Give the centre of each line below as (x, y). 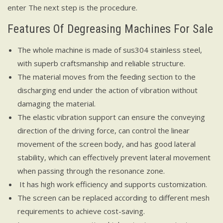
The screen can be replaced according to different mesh (113, 197)
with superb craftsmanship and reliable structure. (101, 63)
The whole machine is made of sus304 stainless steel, (110, 50)
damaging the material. (56, 103)
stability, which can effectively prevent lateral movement (114, 157)
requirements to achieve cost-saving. (81, 211)
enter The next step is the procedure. (72, 7)
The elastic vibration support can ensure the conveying (111, 117)
